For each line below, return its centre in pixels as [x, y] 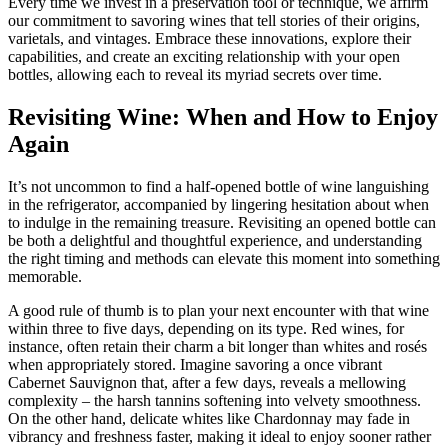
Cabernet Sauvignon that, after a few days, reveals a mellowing [207, 382]
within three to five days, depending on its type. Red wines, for [206, 328]
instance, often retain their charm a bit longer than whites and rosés [217, 346]
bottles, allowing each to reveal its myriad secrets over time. [195, 75]
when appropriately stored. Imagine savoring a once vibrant [195, 364]
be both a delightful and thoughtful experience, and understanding [215, 240]
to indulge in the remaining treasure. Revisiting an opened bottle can [222, 222]
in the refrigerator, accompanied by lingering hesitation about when [218, 204]
